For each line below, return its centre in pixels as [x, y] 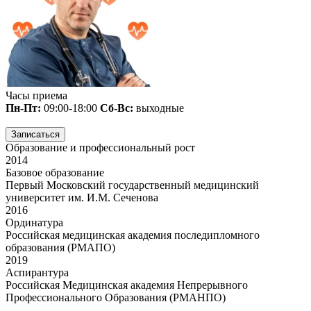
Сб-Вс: [117, 108]
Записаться [35, 134]
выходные [159, 108]
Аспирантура [37, 272]
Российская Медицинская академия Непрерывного [127, 285]
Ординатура [34, 222]
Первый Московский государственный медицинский [132, 185]
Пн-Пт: [23, 108]
